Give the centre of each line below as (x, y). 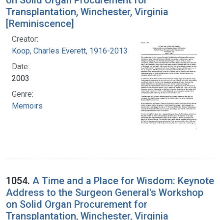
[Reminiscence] (40, 23)
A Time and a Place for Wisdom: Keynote (123, 180)
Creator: (25, 39)
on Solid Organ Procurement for (77, 204)
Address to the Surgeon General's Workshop (105, 192)
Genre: (23, 94)
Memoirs (27, 106)
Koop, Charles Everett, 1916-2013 (70, 51)
